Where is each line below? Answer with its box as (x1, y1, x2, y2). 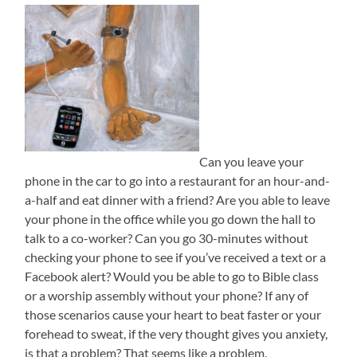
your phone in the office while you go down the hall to (25, 211, 316, 227)
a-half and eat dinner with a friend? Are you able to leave (25, 192, 331, 208)
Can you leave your (199, 154, 304, 170)
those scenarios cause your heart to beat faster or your (25, 307, 322, 323)
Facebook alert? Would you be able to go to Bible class (25, 269, 320, 284)
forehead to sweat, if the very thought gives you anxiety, (25, 326, 328, 342)
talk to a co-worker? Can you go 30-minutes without (25, 230, 309, 246)
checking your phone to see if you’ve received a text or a (25, 249, 327, 265)
